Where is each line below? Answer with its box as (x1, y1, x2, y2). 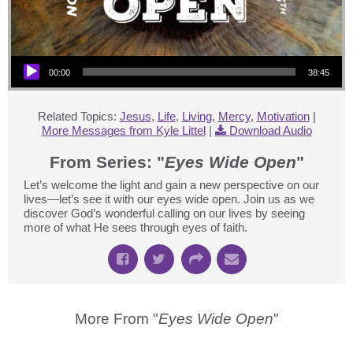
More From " (74, 310, 158, 328)
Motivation (256, 110, 310, 124)
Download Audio (229, 124, 312, 138)
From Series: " (49, 153, 165, 172)
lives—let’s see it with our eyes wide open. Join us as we (24, 192, 314, 206)
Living (181, 110, 212, 124)
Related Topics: (37, 110, 117, 124)
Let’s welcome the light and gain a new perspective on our (24, 178, 319, 192)
